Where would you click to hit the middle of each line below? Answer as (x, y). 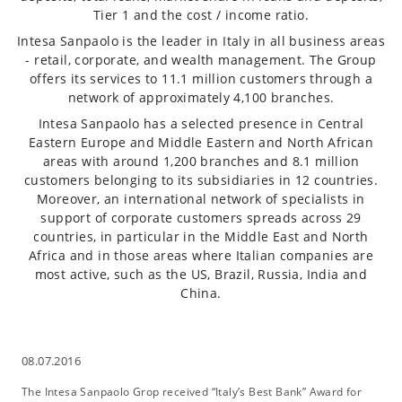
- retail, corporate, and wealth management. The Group (201, 60)
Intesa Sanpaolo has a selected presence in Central (201, 124)
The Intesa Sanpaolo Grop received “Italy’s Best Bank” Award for (192, 392)
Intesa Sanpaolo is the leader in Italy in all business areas (201, 41)
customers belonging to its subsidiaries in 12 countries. (201, 180)
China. (201, 293)
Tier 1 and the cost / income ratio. (201, 15)
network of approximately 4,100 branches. (201, 98)
